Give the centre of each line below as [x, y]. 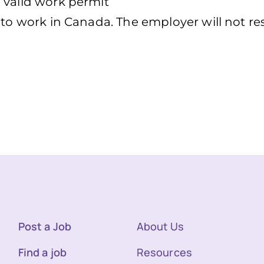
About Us [160, 227]
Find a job [42, 253]
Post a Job [45, 227]
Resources [164, 253]
